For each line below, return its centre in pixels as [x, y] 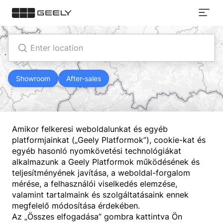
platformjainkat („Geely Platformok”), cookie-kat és [109, 140]
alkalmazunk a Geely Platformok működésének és [106, 162]
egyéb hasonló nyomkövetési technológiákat [97, 151]
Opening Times [36, 52]
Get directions [60, 91]
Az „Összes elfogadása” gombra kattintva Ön [97, 217]
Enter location [57, 48]
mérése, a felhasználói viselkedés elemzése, [95, 184]
